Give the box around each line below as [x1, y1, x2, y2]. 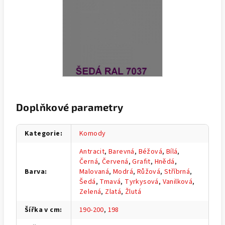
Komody [79, 128, 106, 139]
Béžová [138, 146, 163, 157]
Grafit [132, 156, 151, 167]
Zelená [79, 186, 101, 197]
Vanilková [162, 176, 193, 187]
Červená [101, 156, 129, 167]
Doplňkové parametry [16, 100, 124, 113]
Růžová [137, 166, 161, 177]
